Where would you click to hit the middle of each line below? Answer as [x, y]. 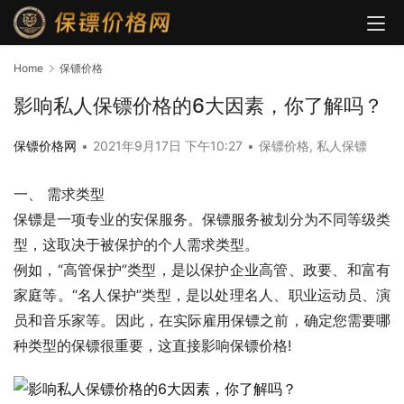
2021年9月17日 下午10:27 [170, 146]
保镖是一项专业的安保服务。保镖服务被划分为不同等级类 [202, 220]
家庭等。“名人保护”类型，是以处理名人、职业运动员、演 [202, 295]
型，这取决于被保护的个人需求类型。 [136, 245]
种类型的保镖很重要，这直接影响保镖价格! [152, 346]
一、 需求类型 [59, 194]
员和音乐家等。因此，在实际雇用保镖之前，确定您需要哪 [202, 321]
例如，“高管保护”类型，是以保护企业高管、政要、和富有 [202, 270]
